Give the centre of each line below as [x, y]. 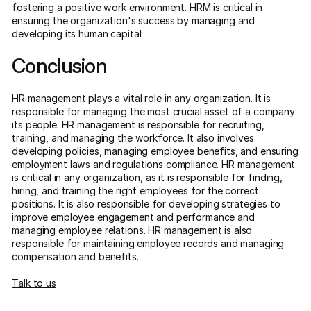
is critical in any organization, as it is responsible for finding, [148, 178]
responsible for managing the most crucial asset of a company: [154, 112]
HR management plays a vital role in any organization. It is [141, 99]
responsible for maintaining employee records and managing [148, 244]
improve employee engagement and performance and [133, 217]
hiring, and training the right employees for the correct [135, 191]
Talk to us [34, 283]
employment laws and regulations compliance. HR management [154, 165]
